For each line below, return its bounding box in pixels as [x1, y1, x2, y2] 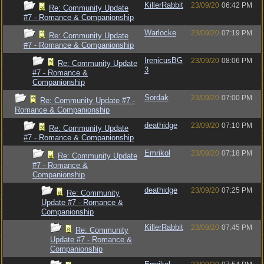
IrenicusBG [144, 56, 183, 65]
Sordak [144, 93, 169, 102]
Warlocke [144, 28, 176, 37]
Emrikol [144, 148, 170, 157]
